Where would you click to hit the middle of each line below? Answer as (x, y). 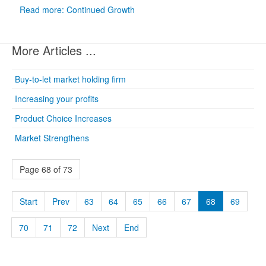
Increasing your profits (57, 99)
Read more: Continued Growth (77, 9)
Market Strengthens (52, 138)
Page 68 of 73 (46, 169)
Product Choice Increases (63, 118)
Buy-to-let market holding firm (70, 79)
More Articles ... (54, 50)
